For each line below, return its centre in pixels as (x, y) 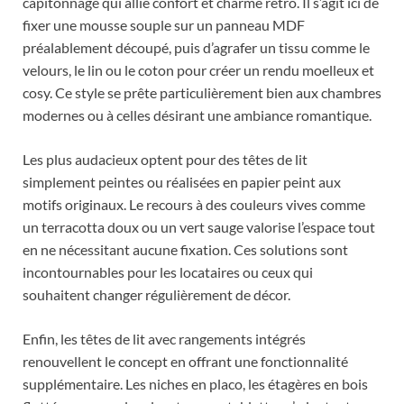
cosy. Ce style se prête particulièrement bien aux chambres (202, 92)
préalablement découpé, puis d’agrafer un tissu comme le (196, 47)
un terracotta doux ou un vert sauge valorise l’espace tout (199, 226)
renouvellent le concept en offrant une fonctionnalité (185, 361)
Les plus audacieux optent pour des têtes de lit (165, 159)
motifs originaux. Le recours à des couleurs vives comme (194, 204)
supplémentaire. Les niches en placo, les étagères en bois (195, 383)
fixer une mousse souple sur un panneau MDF (164, 24)
